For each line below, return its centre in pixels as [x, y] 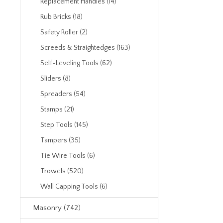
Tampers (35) [60, 140]
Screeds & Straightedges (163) [85, 48]
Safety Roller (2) [64, 32]
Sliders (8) [56, 79]
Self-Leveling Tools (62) [76, 63]
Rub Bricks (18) [61, 17]
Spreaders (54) [63, 94]
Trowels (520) [62, 171]
